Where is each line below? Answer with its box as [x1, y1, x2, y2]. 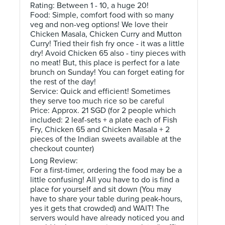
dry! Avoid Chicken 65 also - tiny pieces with [30, 48, 186, 58]
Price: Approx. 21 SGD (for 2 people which [30, 105, 176, 116]
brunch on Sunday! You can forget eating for [30, 67, 184, 77]
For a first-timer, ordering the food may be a [30, 165, 182, 175]
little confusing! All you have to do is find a [30, 175, 179, 185]
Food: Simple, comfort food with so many [30, 10, 174, 20]
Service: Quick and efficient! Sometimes [30, 86, 170, 96]
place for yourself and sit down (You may [30, 184, 171, 194]
